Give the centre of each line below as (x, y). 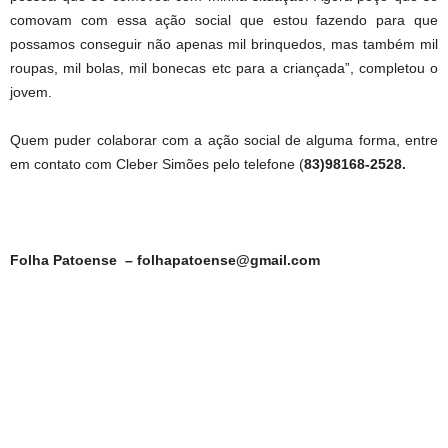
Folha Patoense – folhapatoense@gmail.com (165, 259)
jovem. (31, 91)
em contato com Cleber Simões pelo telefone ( (157, 163)
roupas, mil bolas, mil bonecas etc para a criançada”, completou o (224, 67)
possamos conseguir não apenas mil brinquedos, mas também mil (224, 43)
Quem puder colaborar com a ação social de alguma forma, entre (224, 139)
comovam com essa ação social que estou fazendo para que (224, 19)
